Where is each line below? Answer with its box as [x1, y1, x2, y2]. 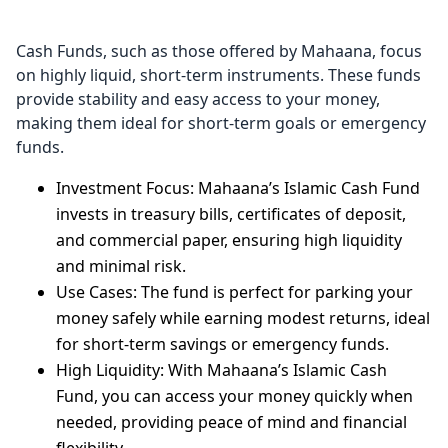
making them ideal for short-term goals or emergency [16, 112, 426, 134]
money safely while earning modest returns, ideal [56, 307, 430, 329]
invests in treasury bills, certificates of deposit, [56, 203, 406, 225]
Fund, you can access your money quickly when [56, 385, 413, 407]
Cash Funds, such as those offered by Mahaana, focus [16, 40, 422, 62]
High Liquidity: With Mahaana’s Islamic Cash [56, 359, 387, 381]
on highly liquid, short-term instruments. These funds [16, 64, 421, 86]
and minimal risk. [56, 255, 186, 277]
